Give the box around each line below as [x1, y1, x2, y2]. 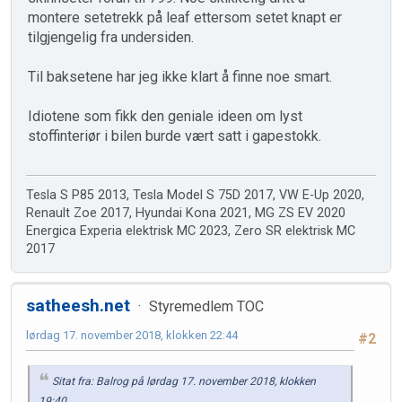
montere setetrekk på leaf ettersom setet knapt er [28, 8, 342, 26]
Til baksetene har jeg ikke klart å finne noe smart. [28, 67, 332, 85]
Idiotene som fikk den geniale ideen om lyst [28, 107, 302, 125]
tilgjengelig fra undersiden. [28, 28, 194, 46]
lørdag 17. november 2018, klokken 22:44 [26, 328, 238, 342]
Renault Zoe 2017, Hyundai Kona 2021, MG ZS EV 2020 [26, 205, 345, 221]
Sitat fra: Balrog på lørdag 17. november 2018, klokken [52, 374, 316, 388]
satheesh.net [26, 294, 130, 316]
